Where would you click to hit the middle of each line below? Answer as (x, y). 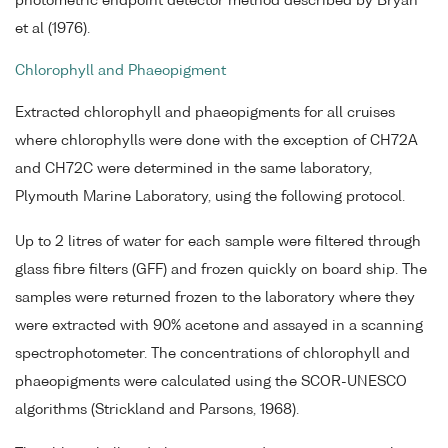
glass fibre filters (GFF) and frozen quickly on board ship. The (221, 269)
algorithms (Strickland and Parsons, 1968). (157, 409)
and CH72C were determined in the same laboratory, (193, 168)
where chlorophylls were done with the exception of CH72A (216, 140)
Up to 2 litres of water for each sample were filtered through (218, 241)
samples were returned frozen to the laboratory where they (215, 297)
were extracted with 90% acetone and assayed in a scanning (219, 325)
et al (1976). (52, 29)
